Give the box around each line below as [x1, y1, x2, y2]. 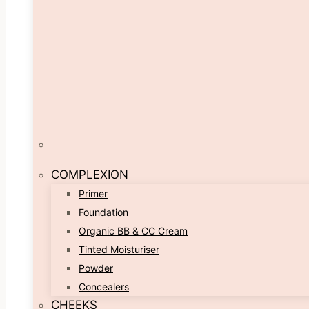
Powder [79, 262, 113, 274]
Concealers [79, 281, 129, 292]
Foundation [79, 206, 128, 218]
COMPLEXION [51, 168, 128, 181]
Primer [79, 188, 108, 199]
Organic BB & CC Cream [79, 225, 188, 237]
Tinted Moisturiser [79, 243, 159, 255]
